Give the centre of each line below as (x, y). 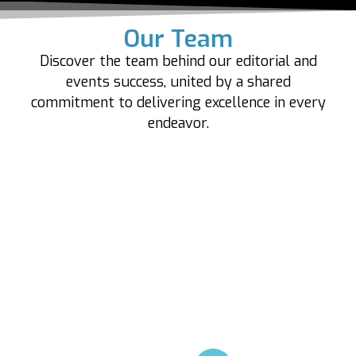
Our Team (178, 39)
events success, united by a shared (178, 82)
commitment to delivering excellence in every (178, 103)
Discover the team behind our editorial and (178, 62)
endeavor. (178, 124)
